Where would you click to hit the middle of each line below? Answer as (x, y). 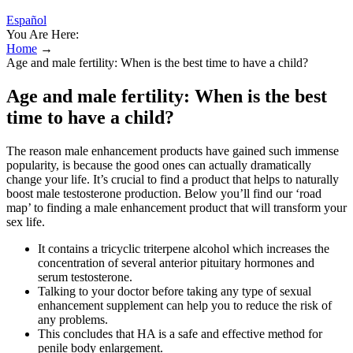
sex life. (26, 221)
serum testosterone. (85, 277)
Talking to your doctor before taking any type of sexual (175, 291)
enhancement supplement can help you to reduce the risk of (185, 305)
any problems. (73, 319)
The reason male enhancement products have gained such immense (173, 150)
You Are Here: (43, 34)
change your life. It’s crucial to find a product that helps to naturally (173, 179)
